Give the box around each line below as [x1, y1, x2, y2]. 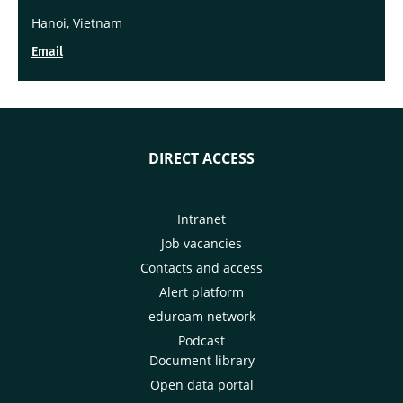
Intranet [177, 210, 226, 228]
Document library [148, 351, 255, 369]
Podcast [178, 331, 225, 349]
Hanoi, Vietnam [31, 13, 122, 31]
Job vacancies [161, 234, 242, 252]
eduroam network [148, 307, 255, 325]
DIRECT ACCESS [148, 148, 255, 168]
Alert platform [159, 282, 244, 300]
